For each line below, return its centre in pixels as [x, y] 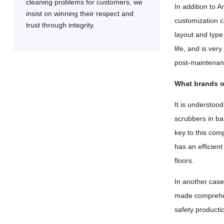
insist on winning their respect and [79, 13]
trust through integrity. [60, 25]
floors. [184, 160]
